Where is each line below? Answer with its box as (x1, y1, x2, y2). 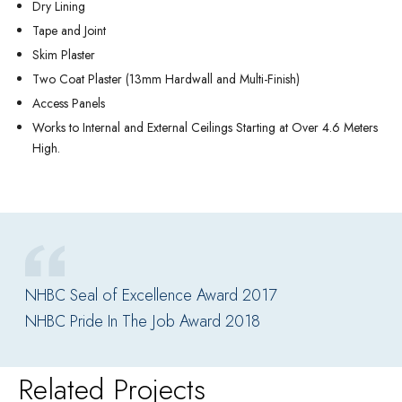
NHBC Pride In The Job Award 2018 (25, 310, 260, 334)
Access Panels (32, 94, 105, 112)
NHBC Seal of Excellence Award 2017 (25, 284, 276, 308)
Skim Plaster (32, 46, 95, 64)
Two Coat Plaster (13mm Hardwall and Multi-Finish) (32, 70, 300, 88)
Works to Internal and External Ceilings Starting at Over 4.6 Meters (32, 118, 378, 136)
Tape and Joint (32, 22, 106, 39)
